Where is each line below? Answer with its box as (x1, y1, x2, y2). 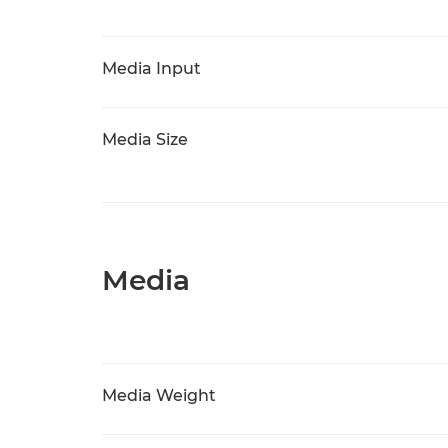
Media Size (102, 130, 188, 149)
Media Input (102, 59, 201, 78)
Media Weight (102, 386, 216, 405)
